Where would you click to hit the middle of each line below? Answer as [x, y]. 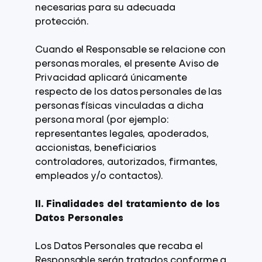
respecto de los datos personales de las [129, 92]
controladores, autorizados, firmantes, [127, 163]
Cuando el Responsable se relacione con [131, 50]
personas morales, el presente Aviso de [127, 64]
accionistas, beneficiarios [96, 149]
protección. [62, 22]
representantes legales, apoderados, [122, 135]
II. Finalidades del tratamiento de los [128, 205]
